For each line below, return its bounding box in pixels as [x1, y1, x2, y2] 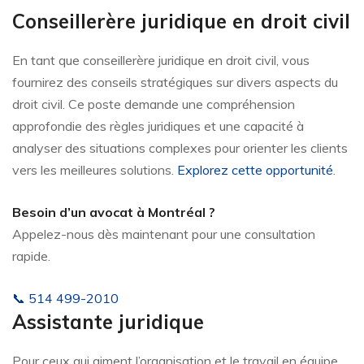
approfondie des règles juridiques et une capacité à [12, 118, 304, 135]
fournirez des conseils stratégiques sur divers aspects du [12, 74, 338, 91]
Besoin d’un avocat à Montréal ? [12, 204, 215, 221]
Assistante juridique [12, 310, 204, 335]
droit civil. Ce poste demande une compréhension [12, 96, 295, 113]
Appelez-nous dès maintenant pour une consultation [12, 226, 315, 243]
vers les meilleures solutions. [12, 162, 177, 179]
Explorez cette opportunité [177, 162, 333, 179]
